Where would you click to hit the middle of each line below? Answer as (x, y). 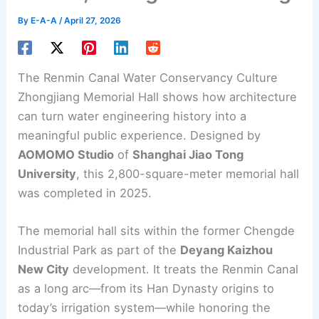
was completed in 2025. (85, 193)
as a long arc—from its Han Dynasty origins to (146, 289)
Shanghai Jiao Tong (188, 155)
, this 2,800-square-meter (151, 174)
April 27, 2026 (93, 20)
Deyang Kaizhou (227, 250)
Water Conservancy (178, 78)
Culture (256, 78)
